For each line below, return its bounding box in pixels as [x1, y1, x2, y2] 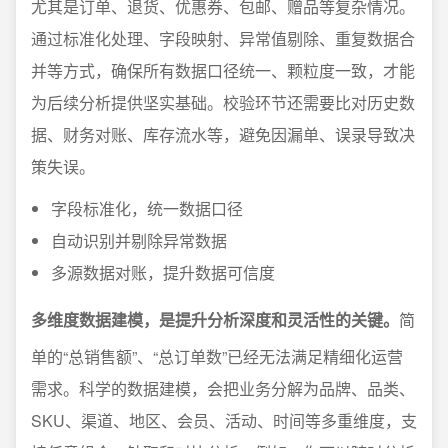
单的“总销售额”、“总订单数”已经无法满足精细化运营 [31, 345, 403, 368]
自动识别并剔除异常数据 [51, 229, 227, 252]
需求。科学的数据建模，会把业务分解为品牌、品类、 [31, 377, 415, 400]
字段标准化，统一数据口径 [51, 197, 243, 220]
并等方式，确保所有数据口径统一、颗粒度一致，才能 [31, 59, 415, 82]
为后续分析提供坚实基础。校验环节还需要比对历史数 [31, 91, 415, 114]
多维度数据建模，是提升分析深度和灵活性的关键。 [31, 308, 399, 331]
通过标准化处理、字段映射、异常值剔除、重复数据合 [31, 27, 415, 50]
